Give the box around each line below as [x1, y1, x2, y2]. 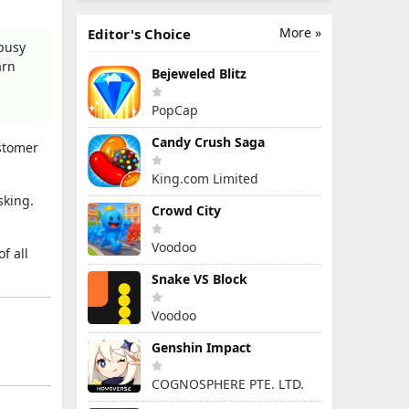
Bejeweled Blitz [152, 65, 246, 82]
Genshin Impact [152, 339, 251, 356]
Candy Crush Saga [152, 133, 265, 151]
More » [279, 24, 321, 41]
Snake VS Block [152, 270, 247, 288]
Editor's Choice [88, 25, 191, 43]
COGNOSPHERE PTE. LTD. [152, 375, 304, 393]
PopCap [152, 101, 198, 119]
